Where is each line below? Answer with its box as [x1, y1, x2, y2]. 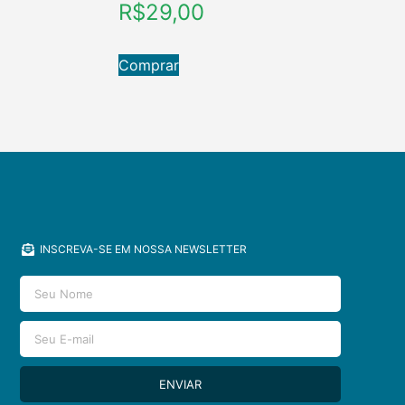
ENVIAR [158, 376, 202, 391]
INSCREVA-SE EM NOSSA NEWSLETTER [40, 242, 248, 257]
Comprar [118, 56, 179, 75]
